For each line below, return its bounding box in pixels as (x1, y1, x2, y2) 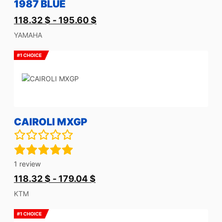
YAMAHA (14, 31, 42, 39)
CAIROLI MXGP (14, 116, 87, 128)
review (17, 160, 41, 168)
